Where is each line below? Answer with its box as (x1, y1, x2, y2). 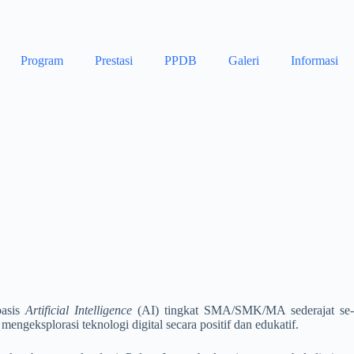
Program (21, 54, 63, 67)
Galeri (228, 54, 259, 67)
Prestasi (95, 54, 133, 67)
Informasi (291, 54, 338, 67)
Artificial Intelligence (25, 303, 132, 317)
